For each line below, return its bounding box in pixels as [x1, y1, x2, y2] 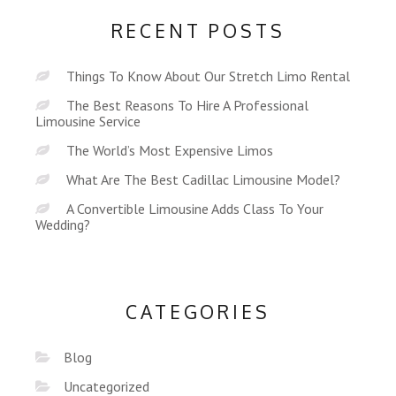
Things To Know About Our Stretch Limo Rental [66, 66, 350, 85]
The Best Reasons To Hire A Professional [66, 95, 308, 114]
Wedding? [35, 215, 90, 233]
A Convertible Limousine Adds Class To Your [66, 199, 324, 217]
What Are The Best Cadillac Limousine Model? [66, 170, 340, 188]
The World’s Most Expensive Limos [66, 141, 273, 159]
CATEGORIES [126, 299, 270, 324]
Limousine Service [35, 111, 141, 130]
